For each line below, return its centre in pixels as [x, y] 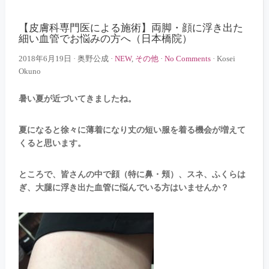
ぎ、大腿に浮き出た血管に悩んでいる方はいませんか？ [123, 188]
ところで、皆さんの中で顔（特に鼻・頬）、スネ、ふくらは [132, 175]
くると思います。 [52, 144]
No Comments [187, 59]
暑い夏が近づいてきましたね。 [77, 99]
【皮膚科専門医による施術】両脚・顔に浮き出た [131, 27]
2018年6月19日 [45, 59]
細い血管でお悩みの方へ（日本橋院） [105, 38]
